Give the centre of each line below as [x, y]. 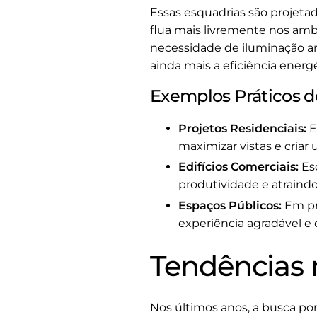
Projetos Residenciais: [242, 128]
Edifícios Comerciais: [238, 167]
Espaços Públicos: [230, 206]
